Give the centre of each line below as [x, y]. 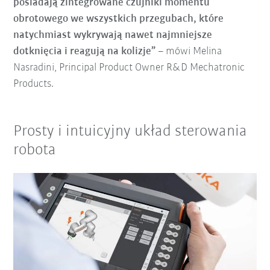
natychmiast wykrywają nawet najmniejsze [113, 35]
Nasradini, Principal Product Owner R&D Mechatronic [129, 67]
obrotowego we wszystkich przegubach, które [119, 19]
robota [35, 150]
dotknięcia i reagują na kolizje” [85, 51]
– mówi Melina [189, 51]
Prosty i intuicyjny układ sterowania [130, 131]
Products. [34, 84]
